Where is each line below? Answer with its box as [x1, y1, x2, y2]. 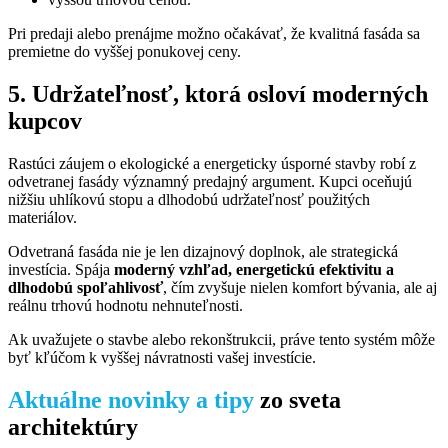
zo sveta [260, 386, 341, 413]
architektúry [8, 413, 138, 440]
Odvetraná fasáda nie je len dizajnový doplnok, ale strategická [8, 242, 398, 260]
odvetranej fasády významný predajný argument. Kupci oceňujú [8, 172, 412, 190]
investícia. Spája [8, 260, 114, 278]
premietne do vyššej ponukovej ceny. [8, 43, 241, 61]
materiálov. [8, 208, 77, 226]
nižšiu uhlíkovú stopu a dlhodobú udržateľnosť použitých [8, 190, 370, 208]
